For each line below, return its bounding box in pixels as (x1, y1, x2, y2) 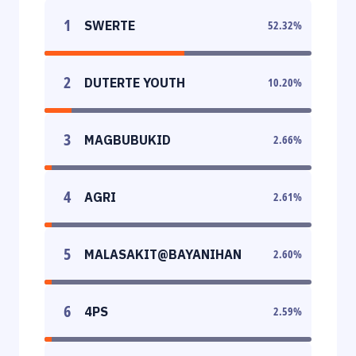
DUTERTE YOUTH (84, 74, 185, 91)
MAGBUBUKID (84, 131, 171, 148)
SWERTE (84, 17, 135, 33)
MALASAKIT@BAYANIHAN (84, 246, 242, 262)
